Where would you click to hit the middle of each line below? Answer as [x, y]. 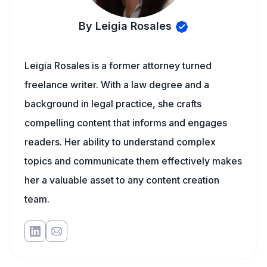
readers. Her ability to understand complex [120, 142]
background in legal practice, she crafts [113, 104]
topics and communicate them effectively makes [133, 161]
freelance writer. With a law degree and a [117, 85]
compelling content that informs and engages [126, 123]
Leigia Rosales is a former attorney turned [118, 66]
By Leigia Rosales [125, 26]
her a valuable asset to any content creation [122, 180]
